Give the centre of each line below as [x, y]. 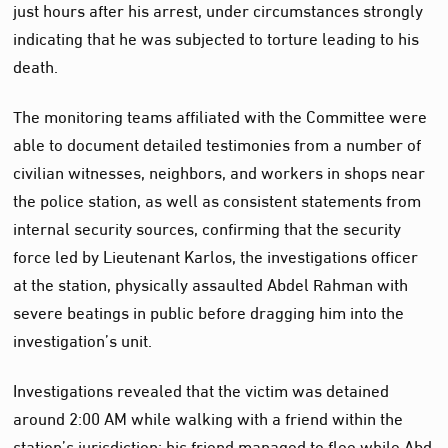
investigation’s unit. [83, 338]
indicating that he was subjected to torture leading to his [216, 36]
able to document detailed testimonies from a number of [217, 142]
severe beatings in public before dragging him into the [209, 310]
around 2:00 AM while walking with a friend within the [208, 416]
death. [36, 64]
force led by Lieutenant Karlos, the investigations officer [216, 254]
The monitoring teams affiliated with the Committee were [220, 114]
